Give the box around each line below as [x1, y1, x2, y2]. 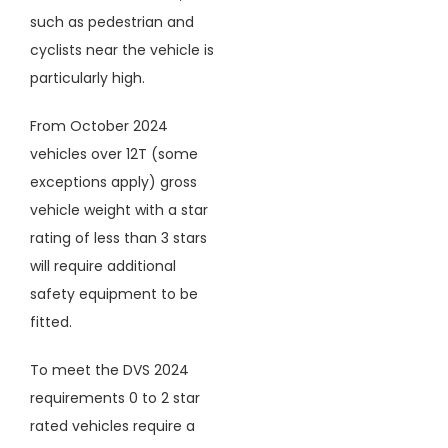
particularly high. [29, 67, 145, 88]
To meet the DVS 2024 [29, 359, 189, 380]
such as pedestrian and [29, 11, 194, 32]
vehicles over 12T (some [29, 143, 198, 164]
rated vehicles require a [29, 415, 195, 436]
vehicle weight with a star [29, 199, 208, 220]
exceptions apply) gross [29, 171, 197, 192]
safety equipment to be [29, 283, 198, 304]
